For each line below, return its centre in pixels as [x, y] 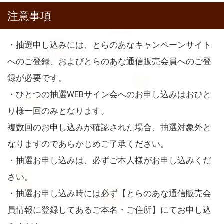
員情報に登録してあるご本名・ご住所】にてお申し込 [109, 210]
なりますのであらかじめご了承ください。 [88, 144]
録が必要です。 [37, 78]
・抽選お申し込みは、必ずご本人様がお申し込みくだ [109, 161]
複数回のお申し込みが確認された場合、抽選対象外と [109, 128]
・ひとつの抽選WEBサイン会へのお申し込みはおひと [109, 95]
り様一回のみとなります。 [58, 111]
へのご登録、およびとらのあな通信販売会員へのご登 [109, 62]
